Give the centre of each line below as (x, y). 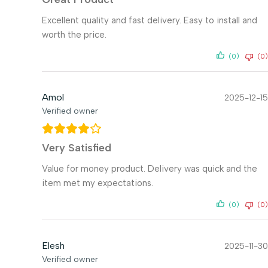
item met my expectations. (98, 183)
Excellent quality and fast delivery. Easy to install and (150, 20)
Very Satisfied (77, 147)
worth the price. (74, 34)
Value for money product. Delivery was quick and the (150, 168)
